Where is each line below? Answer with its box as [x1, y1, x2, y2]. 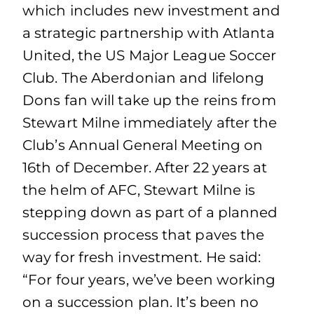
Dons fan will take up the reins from [22, 92, 276, 109]
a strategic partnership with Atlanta [22, 25, 275, 41]
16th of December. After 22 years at [22, 159, 268, 176]
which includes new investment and [22, 2, 281, 19]
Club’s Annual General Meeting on [22, 137, 264, 153]
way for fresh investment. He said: [22, 249, 261, 266]
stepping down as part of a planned [22, 204, 278, 221]
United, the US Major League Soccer [22, 47, 277, 64]
